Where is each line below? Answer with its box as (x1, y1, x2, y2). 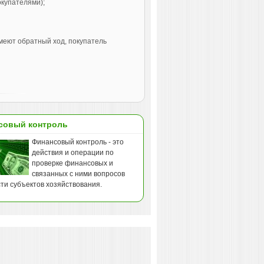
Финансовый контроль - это (32, 138, 124, 146)
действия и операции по (32, 148, 114, 157)
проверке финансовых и (32, 159, 113, 167)
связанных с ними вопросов (32, 170, 125, 178)
